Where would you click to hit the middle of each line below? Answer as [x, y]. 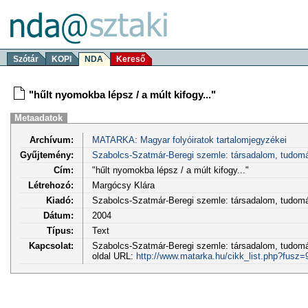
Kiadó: [60, 200]
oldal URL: [114, 256]
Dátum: [58, 215]
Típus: [60, 230]
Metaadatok [39, 118]
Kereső [131, 59]
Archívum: [52, 140]
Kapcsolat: [51, 245]
